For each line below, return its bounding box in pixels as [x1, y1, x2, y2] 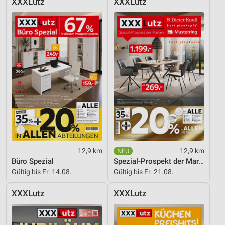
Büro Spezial [12, 156, 54, 166]
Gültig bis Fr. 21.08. [114, 167, 174, 176]
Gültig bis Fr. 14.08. [12, 167, 72, 176]
